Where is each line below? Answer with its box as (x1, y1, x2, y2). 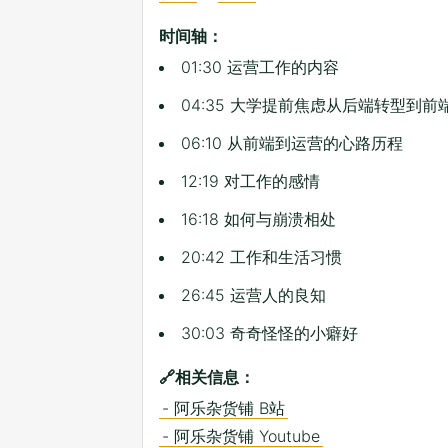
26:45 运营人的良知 (181, 285, 326, 306)
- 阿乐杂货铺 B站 (162, 398, 285, 419)
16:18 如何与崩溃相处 (181, 209, 336, 230)
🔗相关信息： (159, 367, 255, 388)
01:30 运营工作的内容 (181, 57, 339, 78)
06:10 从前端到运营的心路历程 (181, 133, 403, 154)
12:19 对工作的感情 (181, 171, 320, 192)
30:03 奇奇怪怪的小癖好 (181, 323, 358, 344)
